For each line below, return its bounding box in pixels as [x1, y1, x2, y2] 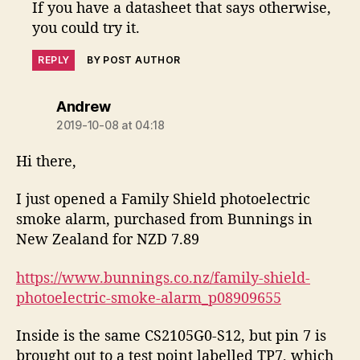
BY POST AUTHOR [87, 53, 181, 66]
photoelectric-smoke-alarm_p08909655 [16, 287, 281, 307]
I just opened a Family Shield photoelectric [16, 189, 310, 209]
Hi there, [16, 150, 76, 170]
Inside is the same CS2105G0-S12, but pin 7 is [16, 325, 326, 346]
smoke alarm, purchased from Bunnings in [16, 209, 313, 229]
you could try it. [32, 17, 141, 37]
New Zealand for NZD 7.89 [16, 229, 199, 249]
